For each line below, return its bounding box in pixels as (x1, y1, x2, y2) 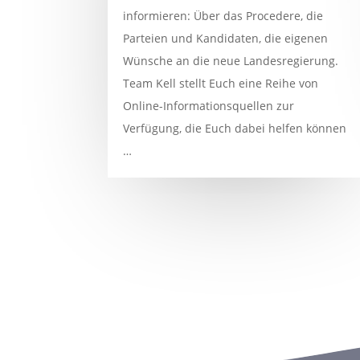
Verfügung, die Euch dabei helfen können (123, 120, 347, 136)
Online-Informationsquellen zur (123, 97, 295, 113)
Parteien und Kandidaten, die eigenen (123, 30, 329, 46)
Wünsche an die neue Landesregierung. (123, 52, 339, 68)
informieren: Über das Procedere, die (123, 7, 324, 23)
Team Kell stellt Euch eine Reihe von (123, 75, 319, 91)
